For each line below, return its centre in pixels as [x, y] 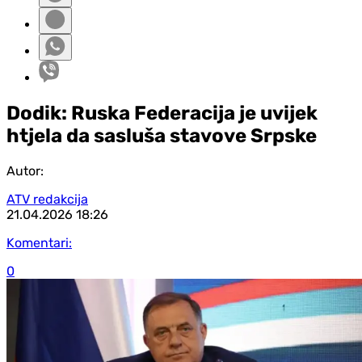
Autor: [25, 170]
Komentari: [39, 242]
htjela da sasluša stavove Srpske [162, 135]
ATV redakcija [47, 199]
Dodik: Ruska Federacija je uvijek [162, 113]
